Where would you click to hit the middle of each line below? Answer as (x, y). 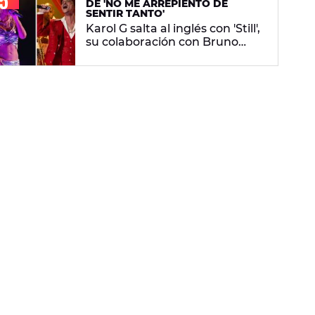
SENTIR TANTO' (125, 14)
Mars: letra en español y (153, 56)
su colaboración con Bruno (162, 42)
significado (117, 69)
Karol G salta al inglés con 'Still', (173, 29)
